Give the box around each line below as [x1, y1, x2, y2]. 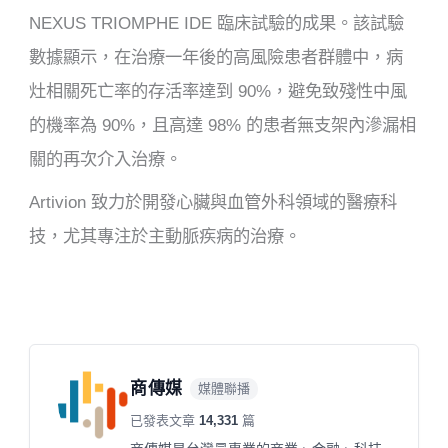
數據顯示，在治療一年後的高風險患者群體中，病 [29, 47, 404, 68]
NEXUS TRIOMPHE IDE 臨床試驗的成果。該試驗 [29, 13, 405, 34]
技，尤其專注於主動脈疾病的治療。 [29, 225, 302, 246]
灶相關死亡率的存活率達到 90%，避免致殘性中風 [29, 81, 408, 102]
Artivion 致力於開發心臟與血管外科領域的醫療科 [29, 191, 398, 212]
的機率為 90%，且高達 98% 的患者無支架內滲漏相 [29, 115, 417, 136]
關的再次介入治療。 [29, 149, 183, 170]
